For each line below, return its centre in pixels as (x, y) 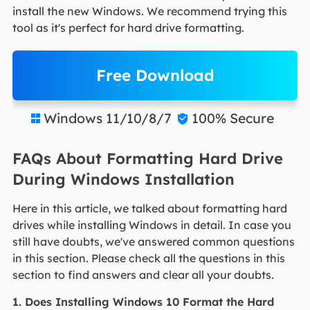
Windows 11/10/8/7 (107, 118)
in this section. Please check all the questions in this (148, 258)
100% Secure (232, 118)
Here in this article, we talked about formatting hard (149, 209)
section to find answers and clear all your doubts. (144, 275)
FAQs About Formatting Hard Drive (147, 159)
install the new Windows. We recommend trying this (149, 11)
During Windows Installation (123, 180)
